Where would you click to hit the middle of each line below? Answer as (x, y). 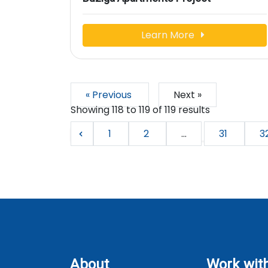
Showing (91, 109)
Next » (188, 95)
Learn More (169, 35)
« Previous (110, 95)
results (193, 109)
